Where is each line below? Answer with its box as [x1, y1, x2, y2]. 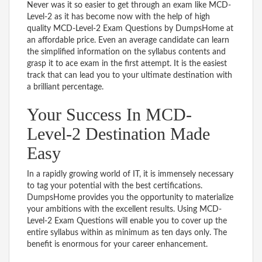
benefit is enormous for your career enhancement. [27, 240, 208, 249]
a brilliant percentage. [27, 82, 104, 91]
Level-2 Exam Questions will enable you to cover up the [27, 216, 227, 225]
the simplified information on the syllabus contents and [27, 47, 226, 56]
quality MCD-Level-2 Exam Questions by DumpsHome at [27, 24, 233, 33]
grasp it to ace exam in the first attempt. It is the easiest [27, 59, 227, 68]
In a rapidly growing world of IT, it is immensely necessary [27, 170, 233, 178]
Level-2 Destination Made [27, 123, 210, 143]
